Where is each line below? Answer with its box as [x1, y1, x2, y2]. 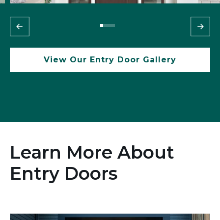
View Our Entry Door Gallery [44, 55, 176, 64]
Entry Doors [10, 162, 117, 184]
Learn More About [10, 141, 174, 163]
